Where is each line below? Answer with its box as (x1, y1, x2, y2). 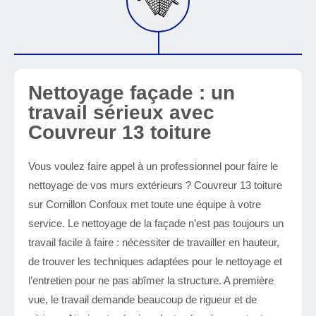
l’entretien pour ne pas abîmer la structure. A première (28, 274, 274, 286)
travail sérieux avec (28, 102, 214, 123)
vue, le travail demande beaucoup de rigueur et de (28, 293, 257, 305)
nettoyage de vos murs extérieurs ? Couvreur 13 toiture (28, 179, 282, 191)
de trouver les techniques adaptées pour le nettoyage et (28, 255, 282, 267)
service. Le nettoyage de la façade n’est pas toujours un (28, 217, 284, 229)
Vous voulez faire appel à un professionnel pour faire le (28, 160, 278, 172)
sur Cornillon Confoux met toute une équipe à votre (28, 198, 261, 210)
